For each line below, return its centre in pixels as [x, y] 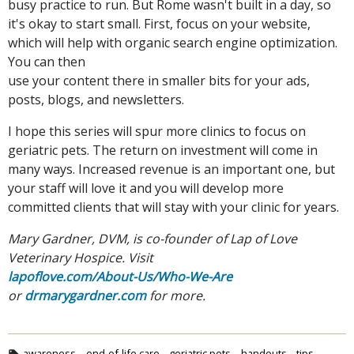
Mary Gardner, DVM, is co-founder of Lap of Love [153, 238]
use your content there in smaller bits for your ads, [159, 80]
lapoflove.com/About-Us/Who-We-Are [120, 276]
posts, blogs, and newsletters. [96, 99]
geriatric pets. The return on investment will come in [163, 150]
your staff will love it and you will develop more [146, 188]
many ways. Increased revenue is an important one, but [171, 169]
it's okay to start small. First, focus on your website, [159, 23]
